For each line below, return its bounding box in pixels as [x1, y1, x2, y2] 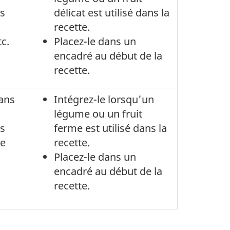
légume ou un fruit [54, 107, 142, 121]
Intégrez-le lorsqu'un [54, 92, 154, 106]
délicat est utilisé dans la [54, 6, 169, 20]
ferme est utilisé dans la [54, 121, 167, 135]
